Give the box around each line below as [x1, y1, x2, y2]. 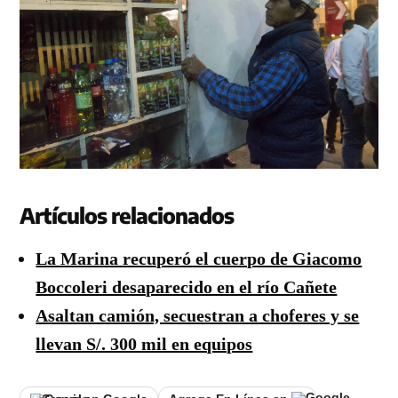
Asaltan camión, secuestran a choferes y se [36, 305, 360, 325]
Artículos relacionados [20, 201, 235, 228]
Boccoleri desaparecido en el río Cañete [36, 276, 338, 297]
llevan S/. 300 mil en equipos [36, 333, 253, 354]
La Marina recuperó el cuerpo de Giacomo [36, 248, 362, 268]
